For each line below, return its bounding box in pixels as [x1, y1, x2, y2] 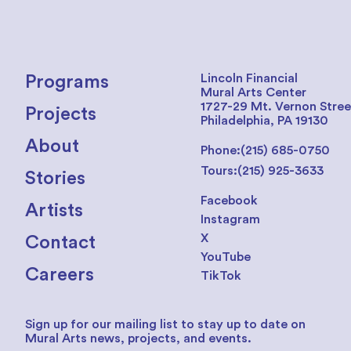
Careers [25, 266, 94, 284]
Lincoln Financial [201, 72, 298, 85]
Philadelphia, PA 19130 [201, 114, 328, 127]
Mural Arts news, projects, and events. [25, 332, 251, 345]
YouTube [201, 251, 251, 263]
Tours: [201, 165, 237, 177]
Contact [25, 233, 96, 252]
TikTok [201, 270, 241, 282]
